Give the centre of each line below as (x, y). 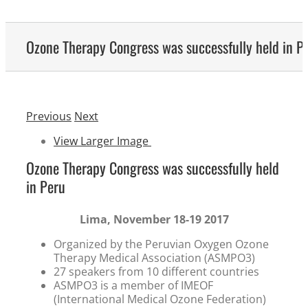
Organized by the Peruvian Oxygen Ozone (161, 244)
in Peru (46, 186)
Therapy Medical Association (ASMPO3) (154, 258)
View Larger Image (101, 141)
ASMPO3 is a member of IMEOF (133, 286)
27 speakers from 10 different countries (156, 272)
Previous (49, 116)
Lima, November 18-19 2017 (154, 220)
